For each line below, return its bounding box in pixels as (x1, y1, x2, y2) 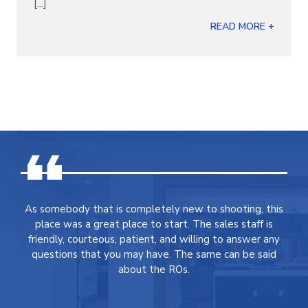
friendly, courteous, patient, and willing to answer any (28, 232, 280, 246)
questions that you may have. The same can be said (32, 247, 276, 261)
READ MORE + (210, 20, 274, 33)
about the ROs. (118, 263, 190, 276)
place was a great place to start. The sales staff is (35, 217, 273, 231)
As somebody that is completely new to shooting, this (25, 202, 283, 216)
